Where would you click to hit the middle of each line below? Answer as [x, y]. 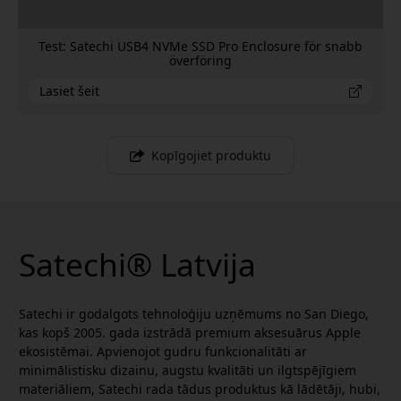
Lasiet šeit [69, 90]
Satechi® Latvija [137, 264]
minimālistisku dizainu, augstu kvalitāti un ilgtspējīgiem [188, 370]
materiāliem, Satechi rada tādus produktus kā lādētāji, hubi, [200, 388]
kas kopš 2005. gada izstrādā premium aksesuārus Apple [190, 332]
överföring [200, 60]
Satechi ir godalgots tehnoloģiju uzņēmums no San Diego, [194, 313]
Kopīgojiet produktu [212, 155]
